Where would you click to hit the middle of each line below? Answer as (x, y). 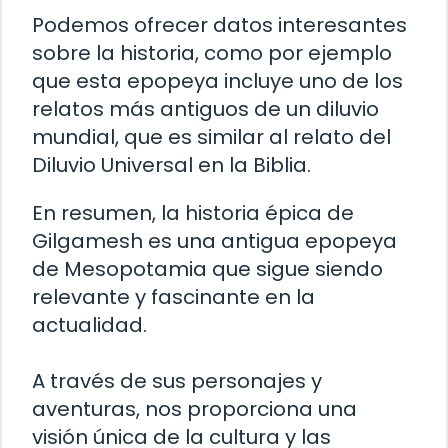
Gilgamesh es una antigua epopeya (214, 241)
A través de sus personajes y (177, 381)
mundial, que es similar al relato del (211, 137)
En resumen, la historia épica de (193, 213)
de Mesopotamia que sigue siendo (207, 269)
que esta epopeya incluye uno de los (217, 81)
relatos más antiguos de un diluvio (205, 109)
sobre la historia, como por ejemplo (212, 53)
